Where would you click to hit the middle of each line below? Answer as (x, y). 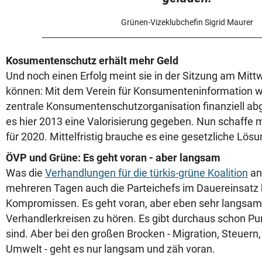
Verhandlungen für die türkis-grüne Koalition (146, 173)
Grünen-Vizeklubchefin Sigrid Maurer (187, 22)
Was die (25, 173)
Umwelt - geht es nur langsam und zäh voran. (111, 249)
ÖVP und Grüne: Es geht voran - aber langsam (113, 158)
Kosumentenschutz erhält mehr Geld (92, 61)
